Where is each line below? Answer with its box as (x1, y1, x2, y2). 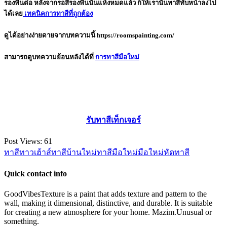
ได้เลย (4, 10, 23, 18)
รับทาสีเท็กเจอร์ (86, 115, 141, 124)
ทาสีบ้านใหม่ (51, 148, 97, 157)
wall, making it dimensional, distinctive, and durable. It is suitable (4, 198, 212, 207)
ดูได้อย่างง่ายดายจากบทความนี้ (4, 31, 97, 40)
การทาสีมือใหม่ (95, 53, 139, 61)
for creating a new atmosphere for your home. (4, 207, 152, 216)
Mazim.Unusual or (152, 207, 212, 216)
